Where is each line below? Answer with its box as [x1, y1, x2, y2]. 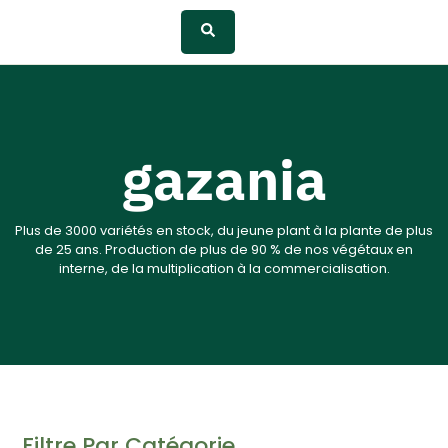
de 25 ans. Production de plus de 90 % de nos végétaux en [35, 240, 413, 260]
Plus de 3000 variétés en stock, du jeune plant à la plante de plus [15, 221, 433, 241]
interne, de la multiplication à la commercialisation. [58, 259, 390, 279]
